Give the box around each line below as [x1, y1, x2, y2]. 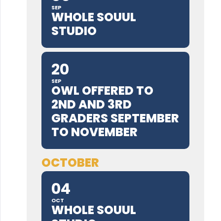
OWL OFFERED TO [51, 82, 153, 99]
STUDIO [51, 23, 97, 39]
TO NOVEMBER [51, 124, 138, 140]
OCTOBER [41, 154, 99, 171]
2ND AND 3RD [51, 96, 132, 112]
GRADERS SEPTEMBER [51, 110, 179, 126]
